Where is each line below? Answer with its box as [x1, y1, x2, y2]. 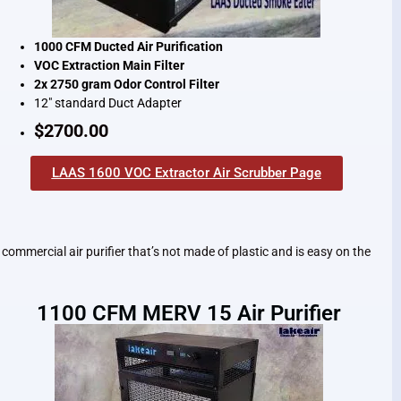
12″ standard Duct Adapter [34, 96, 183, 111]
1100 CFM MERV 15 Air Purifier [36, 300, 341, 326]
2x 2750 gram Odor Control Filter [34, 77, 220, 92]
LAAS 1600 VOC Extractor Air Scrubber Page [51, 165, 321, 182]
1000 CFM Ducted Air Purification [34, 39, 224, 55]
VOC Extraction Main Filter [34, 58, 185, 73]
